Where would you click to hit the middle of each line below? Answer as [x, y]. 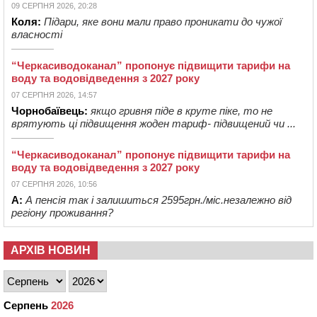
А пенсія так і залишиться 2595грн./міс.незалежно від [158, 200]
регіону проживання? [62, 213]
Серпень [26, 306]
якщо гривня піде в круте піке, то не [181, 111]
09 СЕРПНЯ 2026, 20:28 [54, 6]
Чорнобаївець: [50, 111]
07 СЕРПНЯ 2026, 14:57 [54, 95]
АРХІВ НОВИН [51, 250]
